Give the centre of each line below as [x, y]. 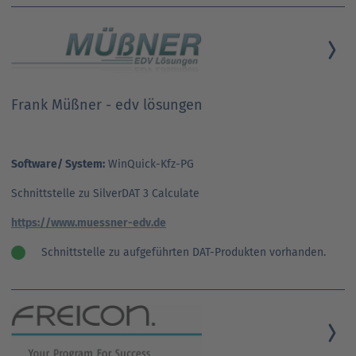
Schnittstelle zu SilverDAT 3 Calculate [105, 193]
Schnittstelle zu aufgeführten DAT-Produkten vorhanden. [184, 252]
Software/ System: [58, 164]
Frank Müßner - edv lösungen [107, 104]
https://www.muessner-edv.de [89, 222]
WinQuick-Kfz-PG [149, 164]
